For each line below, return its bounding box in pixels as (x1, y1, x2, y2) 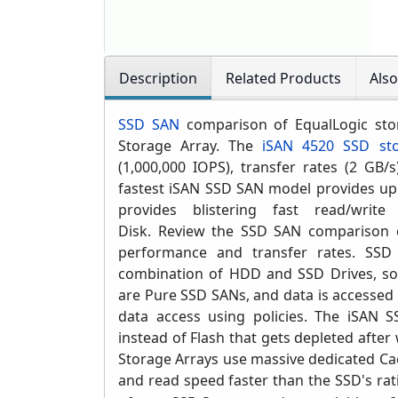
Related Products (226, 68, 341, 89)
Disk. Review (118, 221, 205, 242)
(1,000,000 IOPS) (118, 157, 231, 178)
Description (119, 68, 197, 89)
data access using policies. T (118, 306, 322, 327)
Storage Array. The (118, 136, 263, 156)
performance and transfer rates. (118, 243, 365, 263)
